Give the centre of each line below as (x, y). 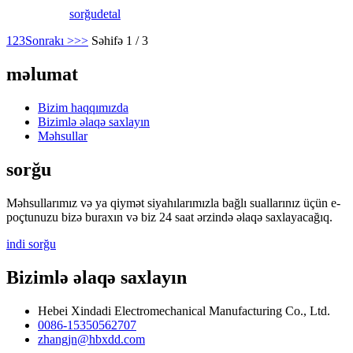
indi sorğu (31, 243)
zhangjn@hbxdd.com (91, 339)
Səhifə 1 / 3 (120, 41)
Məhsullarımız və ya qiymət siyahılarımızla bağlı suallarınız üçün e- (173, 203)
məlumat (42, 74)
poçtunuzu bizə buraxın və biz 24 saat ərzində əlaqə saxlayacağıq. (169, 217)
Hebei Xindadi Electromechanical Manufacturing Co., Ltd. (184, 310)
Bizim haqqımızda (83, 107)
